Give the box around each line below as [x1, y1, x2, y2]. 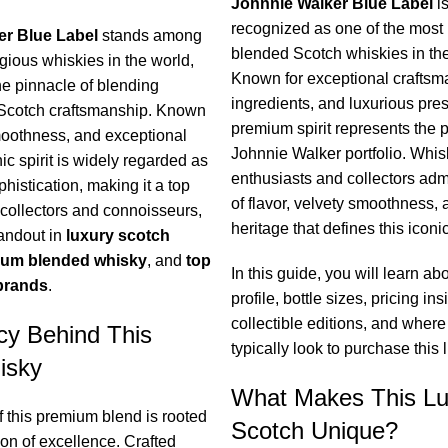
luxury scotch [65, 227, 170, 245]
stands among [97, 27, 202, 45]
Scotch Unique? [230, 417, 398, 445]
